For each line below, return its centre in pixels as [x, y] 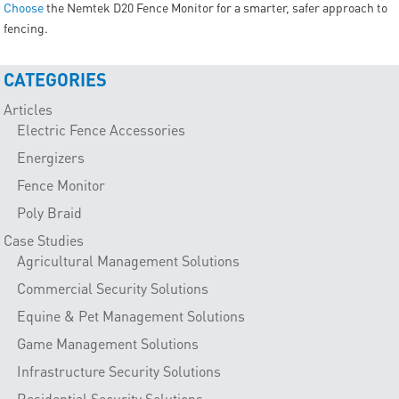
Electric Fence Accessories [102, 130]
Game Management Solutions [108, 344]
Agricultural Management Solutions [129, 261]
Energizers [51, 158]
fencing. [26, 28]
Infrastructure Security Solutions [119, 371]
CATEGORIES [56, 80]
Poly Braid [50, 213]
